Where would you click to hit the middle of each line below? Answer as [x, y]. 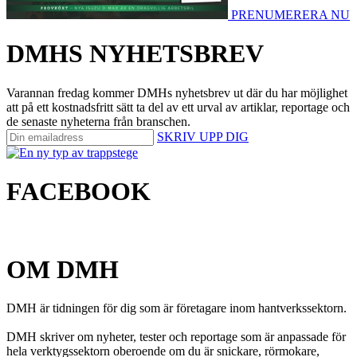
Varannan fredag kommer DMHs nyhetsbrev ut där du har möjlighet [177, 92]
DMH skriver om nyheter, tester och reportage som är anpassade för [176, 337]
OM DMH [63, 269]
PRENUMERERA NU [290, 14]
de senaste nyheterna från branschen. [98, 121]
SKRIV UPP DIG [203, 136]
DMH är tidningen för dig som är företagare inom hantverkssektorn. [177, 308]
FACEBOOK [78, 191]
